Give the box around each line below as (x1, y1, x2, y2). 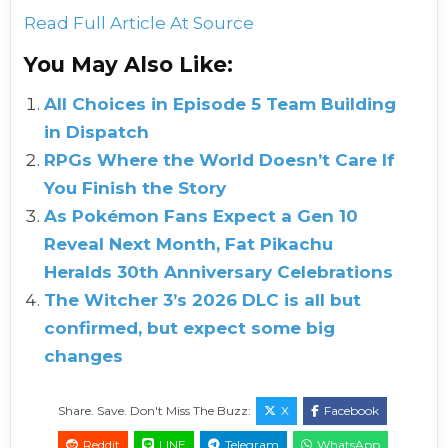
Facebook (323, 403, 379, 419)
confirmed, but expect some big (44, 318, 336, 339)
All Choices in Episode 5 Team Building (44, 94, 397, 115)
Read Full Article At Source (24, 13, 255, 34)
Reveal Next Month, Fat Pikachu (44, 234, 334, 255)
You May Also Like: (24, 51, 234, 78)
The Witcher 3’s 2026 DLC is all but (44, 290, 362, 311)
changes (44, 346, 124, 367)
